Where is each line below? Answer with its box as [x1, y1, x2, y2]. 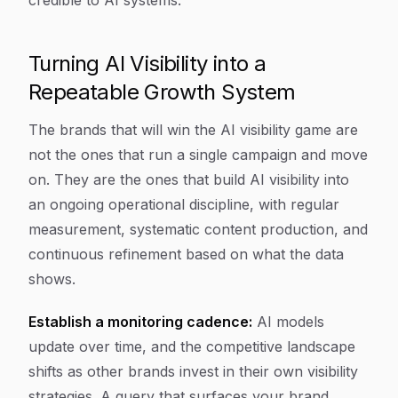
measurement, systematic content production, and [28, 220, 368, 238]
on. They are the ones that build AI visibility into [28, 171, 349, 188]
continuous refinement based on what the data [28, 245, 344, 263]
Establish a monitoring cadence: [28, 313, 252, 330]
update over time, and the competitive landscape [28, 338, 355, 355]
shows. [28, 270, 76, 288]
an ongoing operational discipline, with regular [28, 195, 339, 213]
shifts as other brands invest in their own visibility [28, 362, 358, 380]
